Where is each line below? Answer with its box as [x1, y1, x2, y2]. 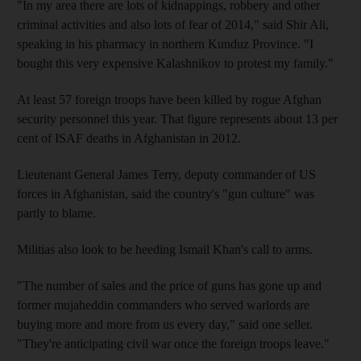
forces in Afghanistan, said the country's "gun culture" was [17, 186, 314, 201]
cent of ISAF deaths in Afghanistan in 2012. [17, 131, 241, 145]
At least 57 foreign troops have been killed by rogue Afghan [17, 92, 322, 106]
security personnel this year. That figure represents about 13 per [17, 111, 338, 126]
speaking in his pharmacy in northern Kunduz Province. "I [17, 36, 313, 51]
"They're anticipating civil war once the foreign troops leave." [17, 336, 330, 351]
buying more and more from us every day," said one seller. [17, 317, 313, 331]
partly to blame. [17, 205, 96, 220]
